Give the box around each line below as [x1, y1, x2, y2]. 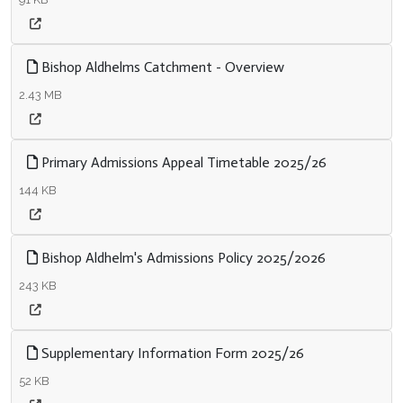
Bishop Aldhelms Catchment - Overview [38, 58, 284, 76]
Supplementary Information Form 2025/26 [38, 345, 304, 362]
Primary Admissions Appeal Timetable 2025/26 [38, 154, 327, 171]
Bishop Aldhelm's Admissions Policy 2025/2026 [38, 249, 326, 266]
